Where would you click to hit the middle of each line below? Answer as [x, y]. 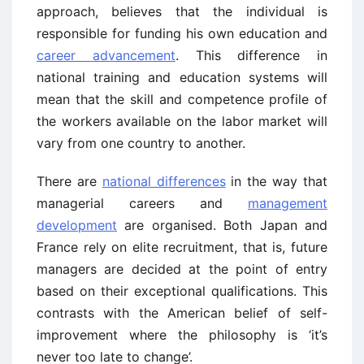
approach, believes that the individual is [182, 11]
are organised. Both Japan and [222, 225]
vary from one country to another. [141, 143]
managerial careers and [142, 203]
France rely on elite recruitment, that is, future [182, 247]
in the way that [277, 181]
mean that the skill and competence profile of [182, 99]
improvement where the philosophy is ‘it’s [182, 335]
